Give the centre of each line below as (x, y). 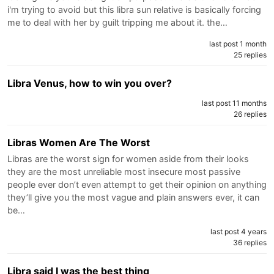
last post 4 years (239, 231)
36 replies (250, 242)
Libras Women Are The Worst (79, 142)
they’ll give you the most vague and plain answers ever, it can (133, 197)
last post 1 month (238, 43)
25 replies (250, 54)
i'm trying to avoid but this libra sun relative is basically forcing (134, 9)
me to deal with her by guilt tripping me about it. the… (117, 22)
